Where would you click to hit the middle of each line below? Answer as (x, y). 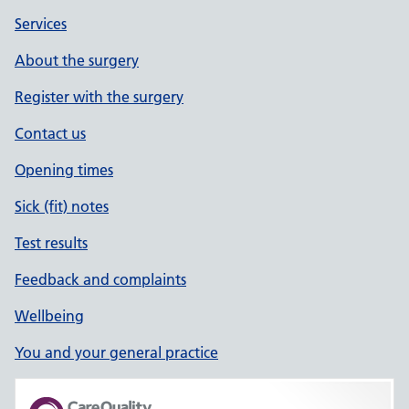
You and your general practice (116, 352)
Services (41, 24)
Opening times (64, 170)
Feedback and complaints (100, 279)
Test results (51, 243)
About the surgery (77, 60)
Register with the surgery (99, 97)
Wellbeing (49, 316)
